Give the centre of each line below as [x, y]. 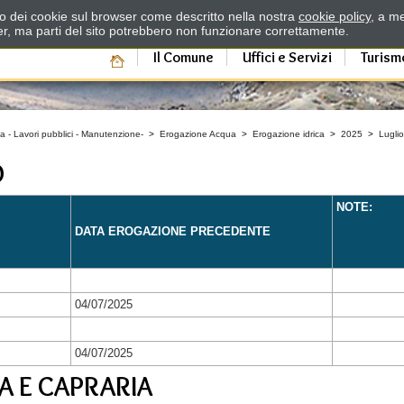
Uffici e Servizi [287, 57]
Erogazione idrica [290, 134]
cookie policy [335, 16]
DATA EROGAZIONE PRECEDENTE [173, 231]
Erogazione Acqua [198, 134]
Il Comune [183, 57]
